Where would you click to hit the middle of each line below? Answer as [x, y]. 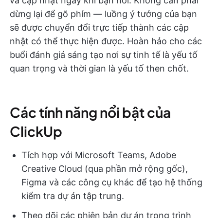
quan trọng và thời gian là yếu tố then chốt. [99, 68]
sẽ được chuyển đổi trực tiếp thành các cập [99, 27]
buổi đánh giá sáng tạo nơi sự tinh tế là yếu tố [104, 54]
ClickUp [36, 131]
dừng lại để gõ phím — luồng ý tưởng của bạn [103, 14]
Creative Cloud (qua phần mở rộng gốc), [105, 168]
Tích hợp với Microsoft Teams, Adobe [99, 155]
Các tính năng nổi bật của [90, 112]
